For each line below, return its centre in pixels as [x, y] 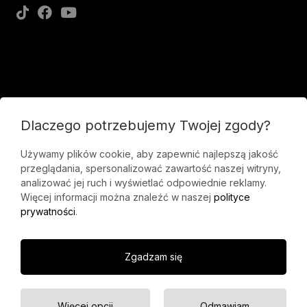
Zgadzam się [153, 257]
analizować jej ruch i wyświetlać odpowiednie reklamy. [144, 183]
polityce [232, 197]
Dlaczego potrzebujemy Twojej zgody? [146, 125]
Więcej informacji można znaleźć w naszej [117, 197]
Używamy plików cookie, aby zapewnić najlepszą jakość [149, 154]
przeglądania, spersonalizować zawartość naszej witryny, [151, 168]
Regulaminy [200, 275]
